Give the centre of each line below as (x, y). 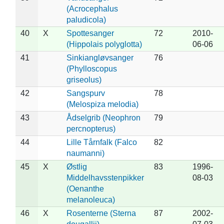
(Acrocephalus (92, 8)
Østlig (76, 166)
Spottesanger (90, 33)
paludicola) (86, 19)
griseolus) (84, 79)
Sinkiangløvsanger (100, 57)
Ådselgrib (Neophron (103, 117)
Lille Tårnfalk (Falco (101, 142)
